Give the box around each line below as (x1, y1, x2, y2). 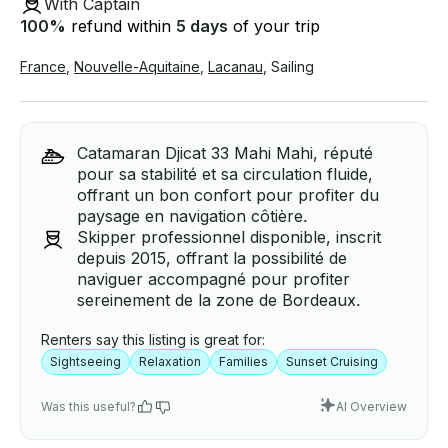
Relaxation (139, 354, 201, 370)
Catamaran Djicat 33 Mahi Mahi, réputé (77, 143, 373, 164)
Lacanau (208, 58, 263, 76)
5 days (176, 16, 228, 37)
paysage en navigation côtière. (77, 206, 308, 227)
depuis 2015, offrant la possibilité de (77, 248, 347, 269)
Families (219, 354, 268, 370)
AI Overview (336, 399, 407, 415)
